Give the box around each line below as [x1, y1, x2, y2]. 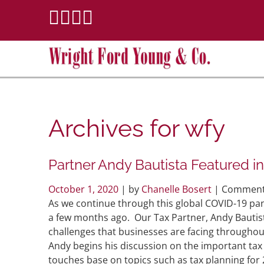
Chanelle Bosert [141, 182, 212, 196]
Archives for [48, 113, 184, 143]
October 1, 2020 [48, 182, 121, 196]
